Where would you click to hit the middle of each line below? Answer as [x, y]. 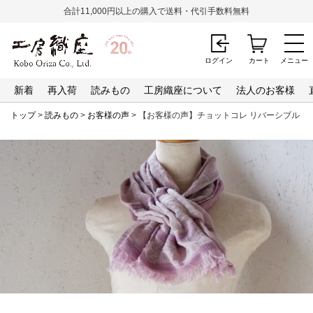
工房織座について [183, 90]
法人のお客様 [265, 90]
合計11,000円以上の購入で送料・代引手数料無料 [156, 11]
